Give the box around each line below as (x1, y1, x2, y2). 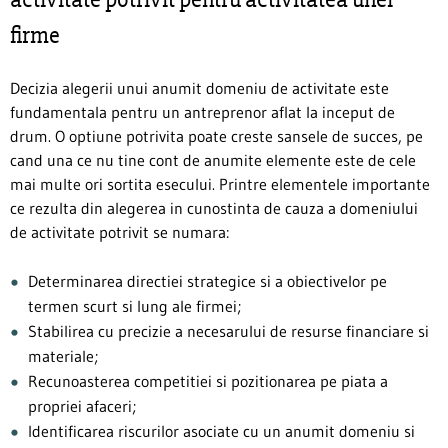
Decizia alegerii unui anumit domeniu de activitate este (10, 77, 389, 98)
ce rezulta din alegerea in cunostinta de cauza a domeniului (10, 197, 418, 218)
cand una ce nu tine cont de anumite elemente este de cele (10, 149, 416, 170)
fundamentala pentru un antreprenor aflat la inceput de (10, 101, 395, 122)
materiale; (28, 345, 98, 366)
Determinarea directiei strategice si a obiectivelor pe (28, 270, 387, 291)
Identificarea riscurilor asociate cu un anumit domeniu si (28, 420, 415, 441)
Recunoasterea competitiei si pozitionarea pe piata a (28, 370, 388, 391)
